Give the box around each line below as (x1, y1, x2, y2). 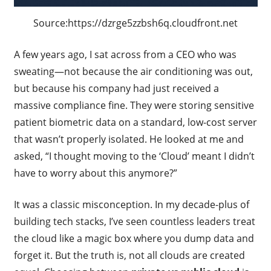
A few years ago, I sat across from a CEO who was (13, 47, 237, 61)
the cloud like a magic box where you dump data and (13, 231, 254, 245)
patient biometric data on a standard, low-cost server (13, 115, 257, 129)
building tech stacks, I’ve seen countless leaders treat (13, 214, 255, 228)
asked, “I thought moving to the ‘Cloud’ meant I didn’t (13, 149, 255, 163)
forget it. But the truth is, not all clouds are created (13, 248, 245, 262)
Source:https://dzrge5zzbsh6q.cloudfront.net (33, 16, 238, 30)
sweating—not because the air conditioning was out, (13, 64, 253, 78)
